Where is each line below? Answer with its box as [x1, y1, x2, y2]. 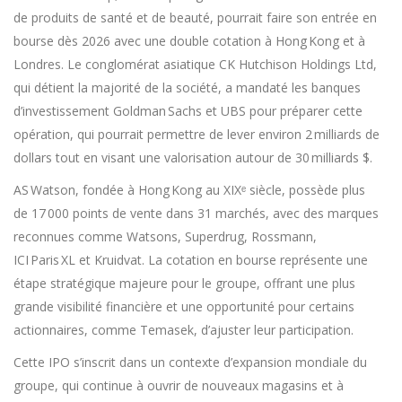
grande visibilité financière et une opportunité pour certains [13, 298, 354, 315]
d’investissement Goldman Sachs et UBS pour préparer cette [13, 102, 363, 119]
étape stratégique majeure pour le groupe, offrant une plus [13, 275, 355, 292]
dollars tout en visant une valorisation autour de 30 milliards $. [13, 149, 372, 166]
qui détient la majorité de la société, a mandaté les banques [13, 79, 361, 96]
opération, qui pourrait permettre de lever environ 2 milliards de [13, 126, 380, 143]
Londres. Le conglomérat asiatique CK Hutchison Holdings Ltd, [13, 56, 377, 73]
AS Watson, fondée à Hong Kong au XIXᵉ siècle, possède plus [13, 181, 365, 198]
